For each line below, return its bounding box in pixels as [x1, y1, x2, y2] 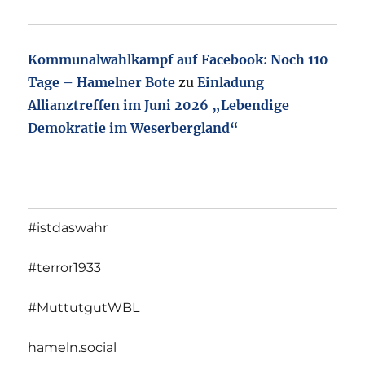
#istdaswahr [28, 220, 108, 236]
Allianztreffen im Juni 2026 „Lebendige [28, 96, 290, 113]
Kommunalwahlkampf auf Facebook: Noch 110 [28, 51, 329, 68]
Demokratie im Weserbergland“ [28, 119, 240, 136]
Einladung [197, 73, 265, 90]
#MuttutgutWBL [28, 300, 140, 316]
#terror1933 [28, 260, 102, 276]
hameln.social [28, 340, 117, 356]
